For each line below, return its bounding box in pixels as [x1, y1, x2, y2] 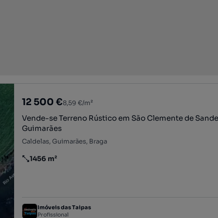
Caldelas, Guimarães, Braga [22, 137, 108, 145]
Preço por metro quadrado [21, 158, 114, 167]
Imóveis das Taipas [37, 204, 91, 211]
